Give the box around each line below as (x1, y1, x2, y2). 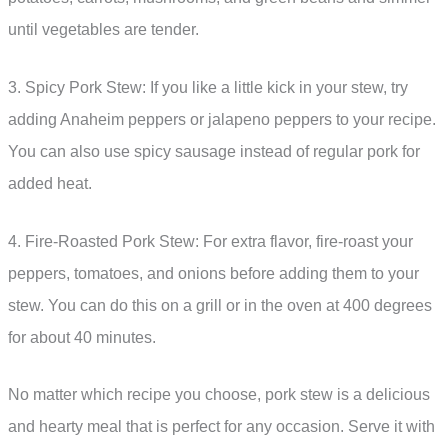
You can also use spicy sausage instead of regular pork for (8, 142, 420, 160)
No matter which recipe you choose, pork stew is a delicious (8, 386, 430, 404)
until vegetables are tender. (8, 21, 199, 39)
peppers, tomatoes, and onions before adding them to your (8, 264, 419, 282)
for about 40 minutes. (8, 328, 156, 346)
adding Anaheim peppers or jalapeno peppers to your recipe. (8, 110, 436, 128)
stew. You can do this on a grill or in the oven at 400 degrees (8, 296, 432, 314)
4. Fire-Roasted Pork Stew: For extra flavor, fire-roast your (8, 232, 413, 250)
